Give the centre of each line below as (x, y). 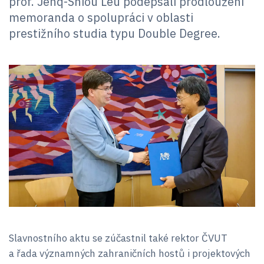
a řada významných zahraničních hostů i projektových (130, 254)
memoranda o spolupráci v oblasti (101, 17)
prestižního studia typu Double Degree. (115, 33)
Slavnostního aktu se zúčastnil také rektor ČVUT (118, 238)
